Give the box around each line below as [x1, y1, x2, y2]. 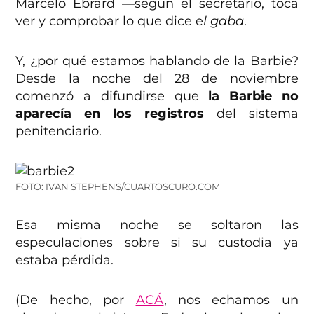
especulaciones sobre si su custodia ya [15, 235, 299, 251]
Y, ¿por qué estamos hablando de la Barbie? [15, 53, 299, 69]
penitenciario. [15, 123, 102, 139]
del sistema [203, 106, 299, 122]
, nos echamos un [163, 292, 299, 308]
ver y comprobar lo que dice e [15, 13, 204, 29]
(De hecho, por [15, 292, 136, 308]
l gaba [203, 13, 245, 29]
